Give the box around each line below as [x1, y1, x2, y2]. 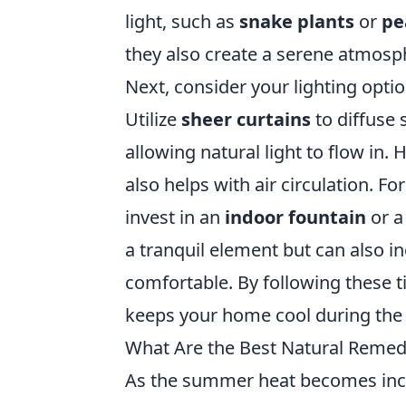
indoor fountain [225, 205, 366, 229]
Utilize [125, 107, 181, 131]
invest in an [125, 205, 225, 229]
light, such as [125, 9, 239, 34]
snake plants [239, 9, 354, 34]
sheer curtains [181, 107, 311, 131]
